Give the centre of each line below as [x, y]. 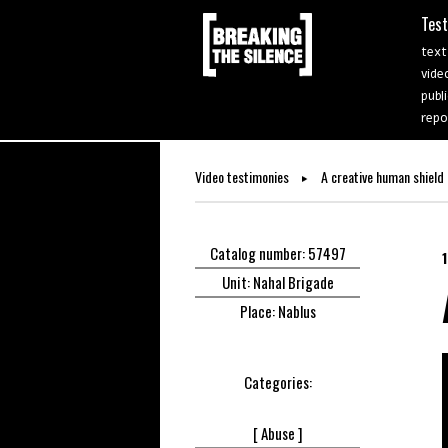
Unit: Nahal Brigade [277, 282]
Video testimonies [243, 176]
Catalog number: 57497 [277, 253]
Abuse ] [281, 433]
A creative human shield [381, 176]
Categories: [277, 382]
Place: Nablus [277, 311]
